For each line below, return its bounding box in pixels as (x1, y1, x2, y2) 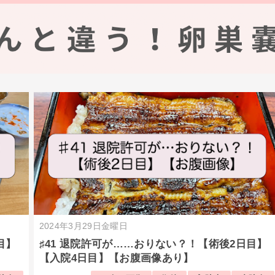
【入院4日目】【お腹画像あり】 (39, 252, 194, 265)
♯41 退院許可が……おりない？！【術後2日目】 (39, 238, 268, 250)
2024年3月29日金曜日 (39, 221, 128, 231)
